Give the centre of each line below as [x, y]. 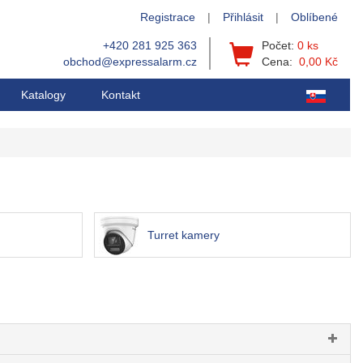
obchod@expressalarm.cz [130, 62]
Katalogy [43, 95]
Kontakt [121, 95]
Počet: [280, 45]
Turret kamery [184, 235]
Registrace [168, 17]
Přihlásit [243, 17]
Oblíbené [314, 17]
